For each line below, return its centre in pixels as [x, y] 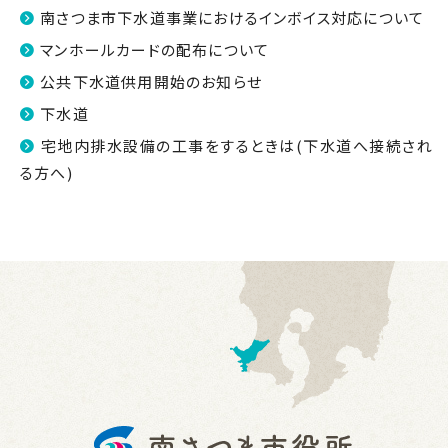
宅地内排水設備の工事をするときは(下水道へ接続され [236, 145]
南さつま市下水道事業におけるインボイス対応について [232, 17]
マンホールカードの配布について [155, 49]
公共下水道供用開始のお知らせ [151, 81]
